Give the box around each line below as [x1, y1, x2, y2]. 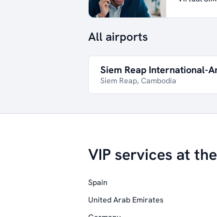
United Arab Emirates [88, 195, 164, 205]
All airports [88, 29, 148, 44]
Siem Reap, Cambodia [100, 76, 176, 86]
